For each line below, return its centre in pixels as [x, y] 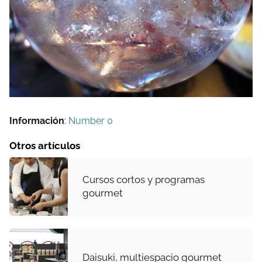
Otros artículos [45, 145]
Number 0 [91, 120]
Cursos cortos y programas [144, 179]
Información [37, 120]
